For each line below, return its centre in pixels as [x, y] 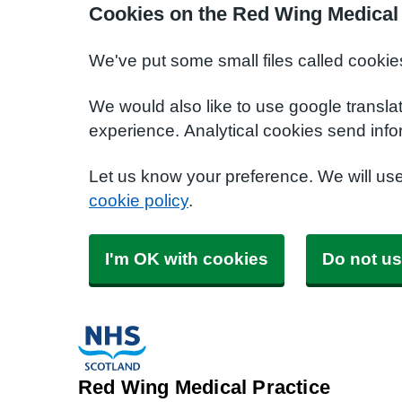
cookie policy [139, 201]
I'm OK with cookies [187, 259]
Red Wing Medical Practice [204, 387]
